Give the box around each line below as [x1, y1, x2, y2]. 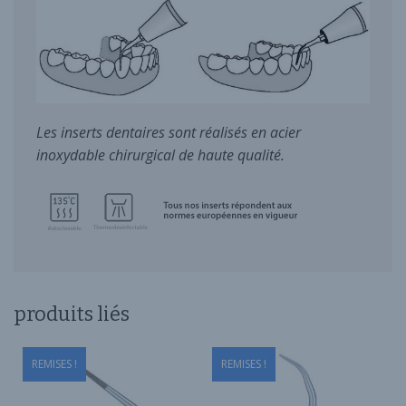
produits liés [14, 301, 130, 326]
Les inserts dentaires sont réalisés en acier [36, 121, 301, 142]
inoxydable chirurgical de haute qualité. [36, 144, 285, 165]
